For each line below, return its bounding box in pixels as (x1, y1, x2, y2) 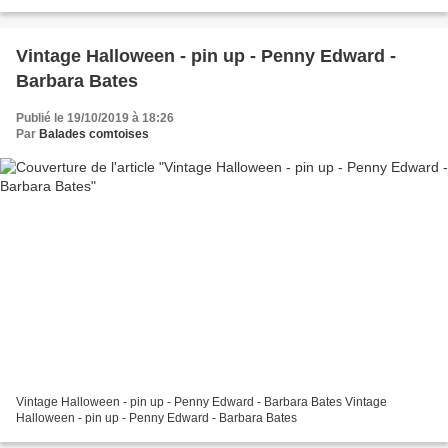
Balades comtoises (39, 127, 149, 142)
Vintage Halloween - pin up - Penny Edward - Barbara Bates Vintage (16, 394, 387, 409)
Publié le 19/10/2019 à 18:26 (16, 111, 174, 126)
